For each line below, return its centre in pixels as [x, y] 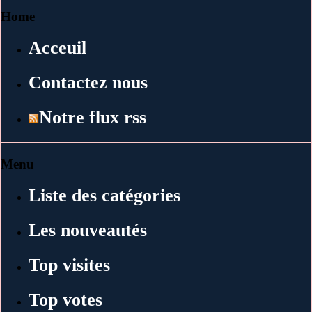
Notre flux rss [93, 118]
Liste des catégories [104, 195]
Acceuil [57, 48]
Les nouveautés [88, 230]
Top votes [65, 299]
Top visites [69, 265]
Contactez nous [88, 83]
